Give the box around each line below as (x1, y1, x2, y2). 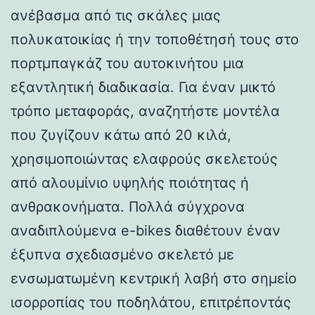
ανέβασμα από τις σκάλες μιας (11, 6, 221, 24)
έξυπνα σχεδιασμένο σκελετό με (11, 245, 234, 263)
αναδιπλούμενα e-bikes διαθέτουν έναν (11, 221, 281, 239)
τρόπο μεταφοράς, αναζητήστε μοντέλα (11, 102, 280, 120)
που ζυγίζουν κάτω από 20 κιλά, (11, 126, 231, 143)
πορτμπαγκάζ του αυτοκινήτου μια (11, 54, 244, 72)
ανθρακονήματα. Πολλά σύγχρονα (11, 198, 245, 215)
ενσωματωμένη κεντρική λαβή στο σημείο (11, 269, 297, 287)
